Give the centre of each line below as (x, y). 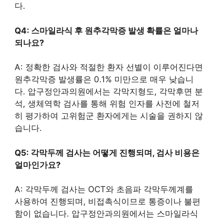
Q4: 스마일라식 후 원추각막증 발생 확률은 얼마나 (106, 30)
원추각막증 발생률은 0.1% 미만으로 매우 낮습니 (104, 79)
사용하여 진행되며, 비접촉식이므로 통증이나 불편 (108, 201)
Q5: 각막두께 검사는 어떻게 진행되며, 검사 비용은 (107, 153)
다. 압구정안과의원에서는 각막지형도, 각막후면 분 (109, 91)
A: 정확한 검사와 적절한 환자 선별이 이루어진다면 (109, 67)
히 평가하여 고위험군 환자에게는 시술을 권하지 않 (109, 116)
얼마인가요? (38, 165)
